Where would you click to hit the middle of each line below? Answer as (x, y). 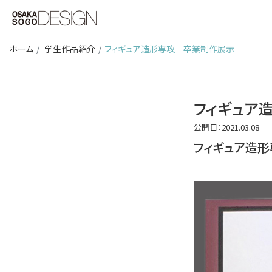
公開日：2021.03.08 (226, 127)
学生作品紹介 (70, 48)
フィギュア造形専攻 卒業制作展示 (169, 48)
